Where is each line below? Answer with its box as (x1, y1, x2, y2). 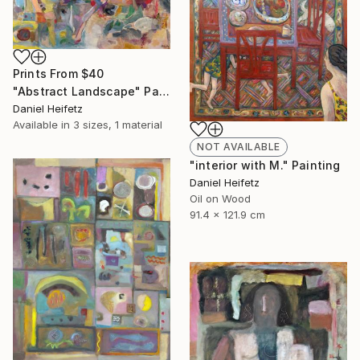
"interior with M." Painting (190, 157, 341, 172)
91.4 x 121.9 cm (190, 207, 265, 221)
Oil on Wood (190, 191, 251, 205)
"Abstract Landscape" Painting (158, 84, 170, 99)
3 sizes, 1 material (73, 118, 162, 132)
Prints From (13, 67, 81, 81)
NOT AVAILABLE (197, 140, 280, 153)
